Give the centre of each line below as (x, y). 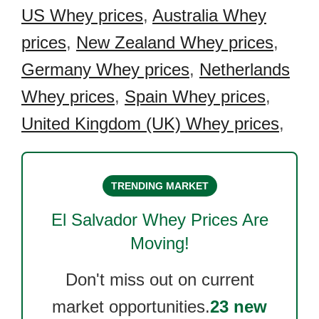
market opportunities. (131, 307)
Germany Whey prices (105, 69)
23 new (239, 307)
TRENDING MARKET (159, 186)
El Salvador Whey (118, 220)
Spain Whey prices (195, 96)
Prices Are (227, 220)
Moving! (159, 243)
